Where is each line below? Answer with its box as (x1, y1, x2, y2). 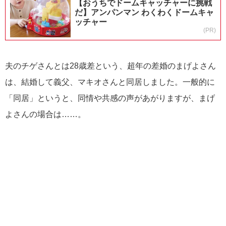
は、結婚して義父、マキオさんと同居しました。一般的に (5, 78, 215, 87)
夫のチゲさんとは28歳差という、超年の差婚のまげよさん (5, 62, 216, 71)
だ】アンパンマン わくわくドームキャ (75, 8, 214, 17)
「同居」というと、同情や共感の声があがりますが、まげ (5, 94, 215, 103)
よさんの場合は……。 (5, 110, 86, 119)
